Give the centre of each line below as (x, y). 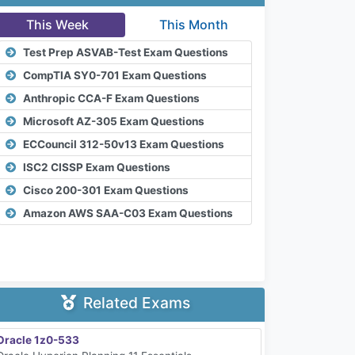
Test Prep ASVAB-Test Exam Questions (126, 52)
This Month (193, 25)
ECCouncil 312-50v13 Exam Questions (124, 144)
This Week (57, 25)
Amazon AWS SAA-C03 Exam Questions (128, 213)
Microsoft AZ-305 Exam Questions (114, 121)
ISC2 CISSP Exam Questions (97, 167)
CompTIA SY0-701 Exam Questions (115, 75)
